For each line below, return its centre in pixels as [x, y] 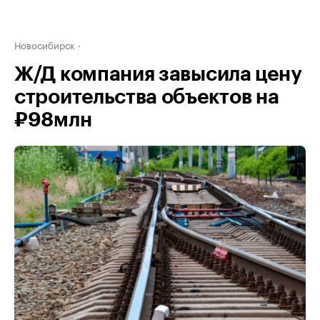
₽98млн [53, 120]
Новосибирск [45, 44]
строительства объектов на [147, 97]
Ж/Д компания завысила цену [158, 74]
